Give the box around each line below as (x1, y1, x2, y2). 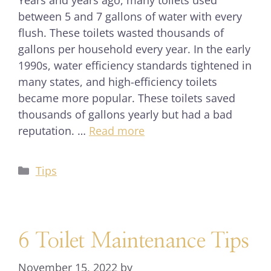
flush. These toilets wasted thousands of (18, 25, 224, 40)
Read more (89, 123, 145, 138)
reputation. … (18, 123, 89, 138)
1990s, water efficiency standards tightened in (18, 58, 252, 73)
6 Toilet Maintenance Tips (18, 230, 249, 252)
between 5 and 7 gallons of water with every (18, 9, 242, 24)
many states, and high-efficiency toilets (18, 74, 217, 89)
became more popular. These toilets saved (18, 91, 235, 105)
